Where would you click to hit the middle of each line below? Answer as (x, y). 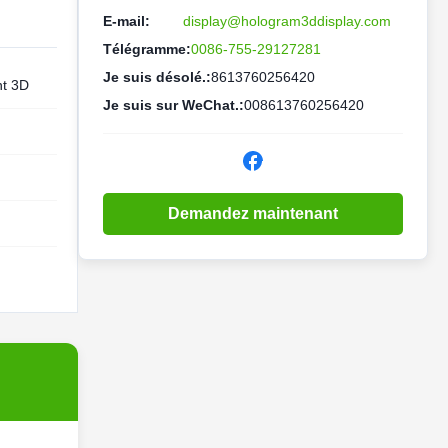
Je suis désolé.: (157, 77)
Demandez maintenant (253, 213)
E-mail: (126, 21)
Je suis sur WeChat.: (173, 105)
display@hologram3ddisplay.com (287, 21)
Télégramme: (147, 49)
